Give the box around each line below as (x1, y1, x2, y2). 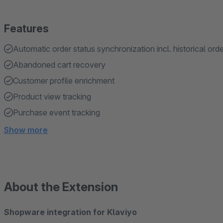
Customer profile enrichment (13, 76, 114, 86)
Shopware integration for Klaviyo (4, 207, 137, 217)
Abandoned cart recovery (13, 60, 106, 70)
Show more (4, 125, 48, 135)
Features (4, 22, 49, 35)
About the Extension (4, 180, 118, 194)
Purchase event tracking (13, 108, 100, 117)
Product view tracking (13, 92, 91, 102)
